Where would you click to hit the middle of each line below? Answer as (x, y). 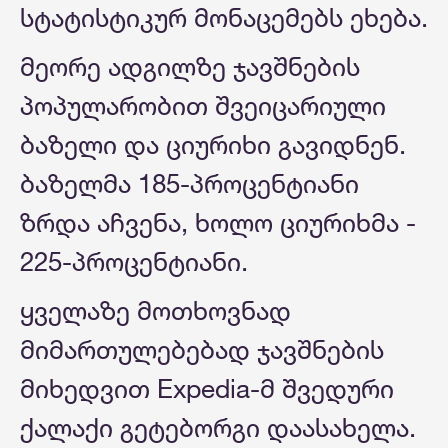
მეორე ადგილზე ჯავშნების (190, 67)
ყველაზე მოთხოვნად (155, 311)
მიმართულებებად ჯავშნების (202, 350)
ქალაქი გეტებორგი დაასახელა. (218, 428)
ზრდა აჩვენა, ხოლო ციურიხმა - (218, 223)
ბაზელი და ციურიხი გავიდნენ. (213, 145)
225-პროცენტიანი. (134, 262)
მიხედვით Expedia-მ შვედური (207, 389)
